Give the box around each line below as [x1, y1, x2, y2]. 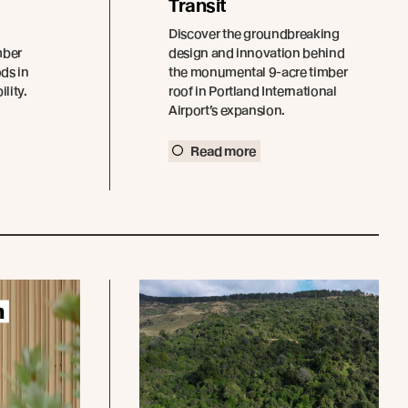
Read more [190, 144, 257, 159]
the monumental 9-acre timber [168, 65, 348, 80]
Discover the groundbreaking [168, 26, 340, 42]
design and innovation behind [168, 46, 345, 61]
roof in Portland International [168, 84, 337, 99]
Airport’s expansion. [168, 103, 286, 118]
